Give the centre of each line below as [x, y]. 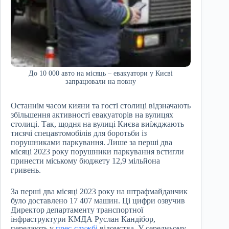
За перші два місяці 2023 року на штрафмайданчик [99, 192]
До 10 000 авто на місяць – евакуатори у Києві [101, 74]
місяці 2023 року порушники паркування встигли [97, 152]
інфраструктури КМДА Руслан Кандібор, [83, 219]
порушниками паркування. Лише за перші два [91, 143]
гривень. [26, 170]
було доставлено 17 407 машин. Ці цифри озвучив [98, 201]
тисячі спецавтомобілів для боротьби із [79, 133]
